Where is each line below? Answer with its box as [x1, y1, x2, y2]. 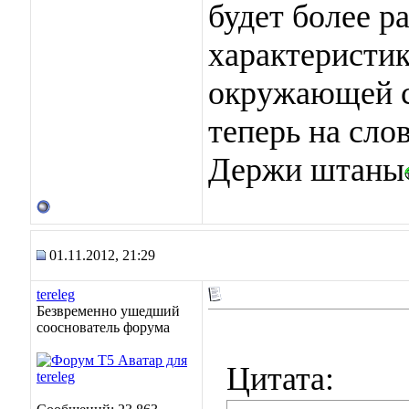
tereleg [37, 287, 75, 302]
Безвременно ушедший [37, 303, 180, 319]
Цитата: [226, 361, 334, 397]
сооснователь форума [37, 320, 170, 335]
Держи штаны [208, 152, 404, 188]
